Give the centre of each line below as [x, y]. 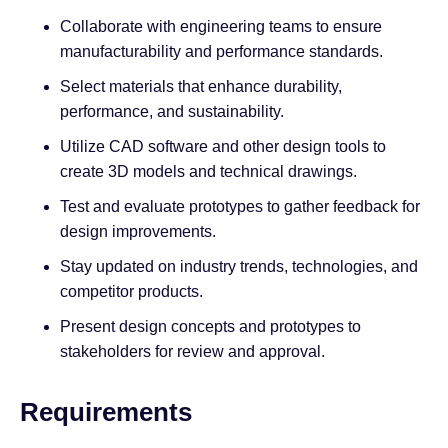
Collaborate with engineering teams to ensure [221, 27]
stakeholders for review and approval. [192, 352]
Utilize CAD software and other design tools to [223, 147]
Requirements [106, 412]
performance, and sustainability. [172, 112]
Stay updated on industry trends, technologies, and [239, 267]
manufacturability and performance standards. [221, 52]
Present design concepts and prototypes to [210, 327]
